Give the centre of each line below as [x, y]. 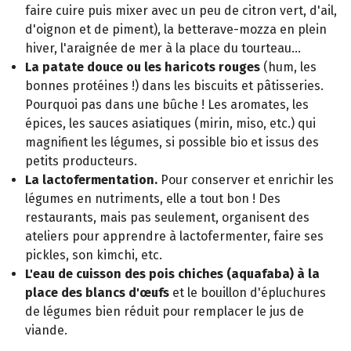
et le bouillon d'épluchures [248, 292]
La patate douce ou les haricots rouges [143, 67]
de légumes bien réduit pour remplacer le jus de [165, 311]
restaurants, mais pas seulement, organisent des [167, 217]
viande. [46, 330]
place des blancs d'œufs [97, 292]
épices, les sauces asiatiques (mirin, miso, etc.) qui [170, 123]
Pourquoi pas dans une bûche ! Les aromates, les [167, 104]
